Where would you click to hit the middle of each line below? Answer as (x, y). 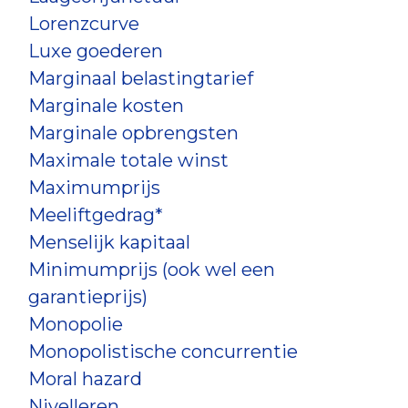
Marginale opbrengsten (133, 133)
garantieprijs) (88, 297)
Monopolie (76, 324)
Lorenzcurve (84, 24)
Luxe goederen (96, 51)
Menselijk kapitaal (109, 242)
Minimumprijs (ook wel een (152, 270)
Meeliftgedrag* (96, 215)
